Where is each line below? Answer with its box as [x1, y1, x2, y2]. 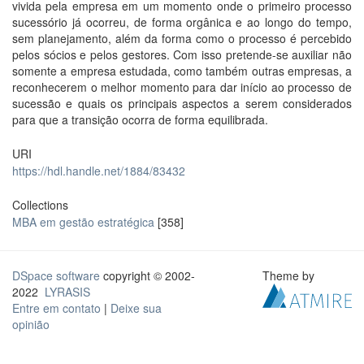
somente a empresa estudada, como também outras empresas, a [12, 63, 352, 79]
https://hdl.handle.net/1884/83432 [12, 162, 185, 179]
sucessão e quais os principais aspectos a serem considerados [12, 95, 352, 111]
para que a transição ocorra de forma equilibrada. [12, 111, 268, 128]
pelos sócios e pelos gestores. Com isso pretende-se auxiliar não [12, 46, 352, 63]
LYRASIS [45, 284, 90, 300]
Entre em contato [12, 300, 101, 316]
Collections [12, 197, 68, 213]
